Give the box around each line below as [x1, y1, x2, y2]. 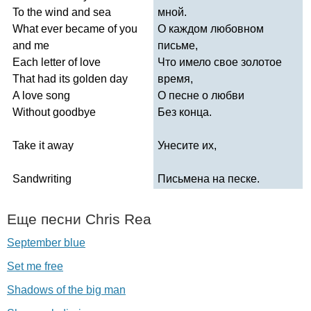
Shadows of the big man [7, 283, 126, 296]
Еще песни [7, 210, 85, 227]
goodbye [53, 106, 96, 118]
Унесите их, [158, 139, 217, 151]
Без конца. [158, 106, 212, 118]
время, [158, 72, 193, 85]
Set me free [7, 260, 63, 272]
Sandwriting [12, 172, 72, 185]
